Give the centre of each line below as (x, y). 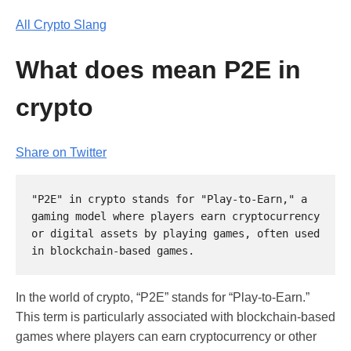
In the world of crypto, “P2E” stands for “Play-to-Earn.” (163, 297)
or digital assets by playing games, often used (175, 233)
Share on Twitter (61, 152)
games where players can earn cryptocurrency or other (166, 336)
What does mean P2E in (158, 70)
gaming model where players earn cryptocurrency (175, 216)
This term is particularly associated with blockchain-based (175, 317)
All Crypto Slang (61, 25)
